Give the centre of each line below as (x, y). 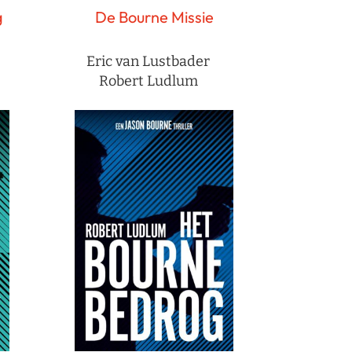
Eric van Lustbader (148, 61)
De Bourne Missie (154, 16)
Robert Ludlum (148, 81)
